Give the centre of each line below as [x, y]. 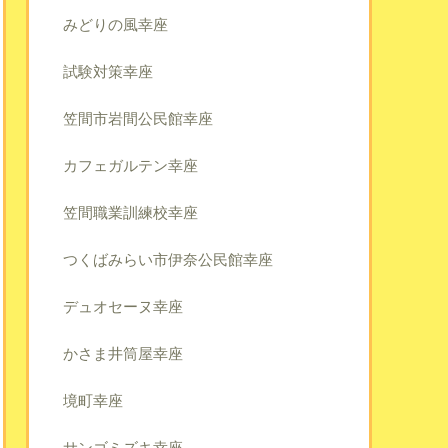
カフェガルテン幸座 [130, 165]
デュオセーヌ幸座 [123, 306]
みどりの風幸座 [115, 24]
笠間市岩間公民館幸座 [138, 118]
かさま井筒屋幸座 [123, 353]
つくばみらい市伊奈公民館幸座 [168, 259]
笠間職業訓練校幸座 [130, 212]
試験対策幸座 [108, 71]
